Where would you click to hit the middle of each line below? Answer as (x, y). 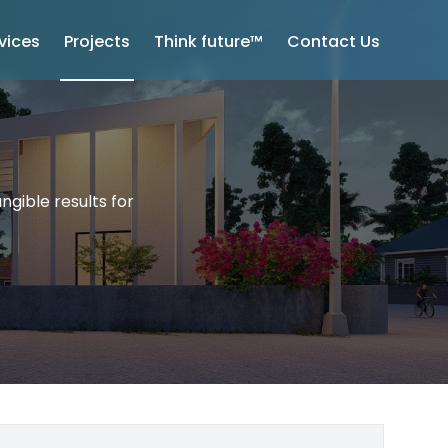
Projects (97, 41)
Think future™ (208, 41)
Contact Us (333, 41)
